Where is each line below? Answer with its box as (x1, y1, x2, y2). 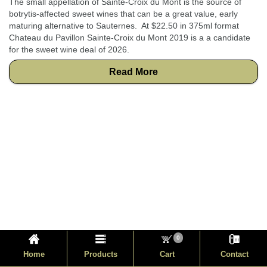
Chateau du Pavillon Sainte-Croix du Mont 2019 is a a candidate (9, 33, 250, 42)
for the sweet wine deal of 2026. (9, 45, 129, 54)
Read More (109, 66, 158, 77)
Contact (220, 250, 249, 259)
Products (83, 250, 117, 259)
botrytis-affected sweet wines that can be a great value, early (9, 9, 238, 18)
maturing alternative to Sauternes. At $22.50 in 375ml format (9, 21, 239, 30)
